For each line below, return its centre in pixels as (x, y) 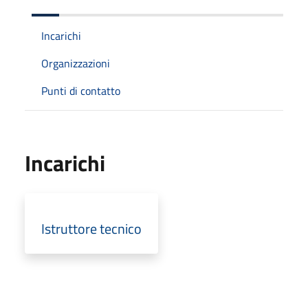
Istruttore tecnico (91, 229)
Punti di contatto (81, 91)
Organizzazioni (76, 64)
